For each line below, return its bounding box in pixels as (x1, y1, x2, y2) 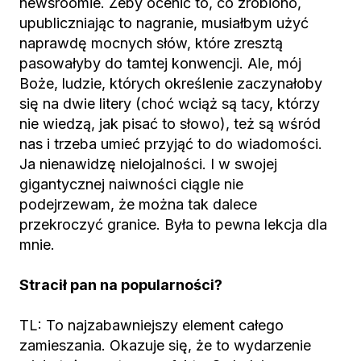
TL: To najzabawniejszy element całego (19, 317, 284, 334)
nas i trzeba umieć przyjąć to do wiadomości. (19, 135, 322, 152)
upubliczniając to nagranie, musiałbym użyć (19, 15, 309, 31)
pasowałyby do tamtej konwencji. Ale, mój (19, 55, 301, 72)
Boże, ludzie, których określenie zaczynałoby (19, 75, 322, 92)
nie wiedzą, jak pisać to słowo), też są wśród (19, 115, 321, 132)
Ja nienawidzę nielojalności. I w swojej (19, 156, 277, 172)
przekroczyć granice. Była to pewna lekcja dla (19, 216, 327, 233)
